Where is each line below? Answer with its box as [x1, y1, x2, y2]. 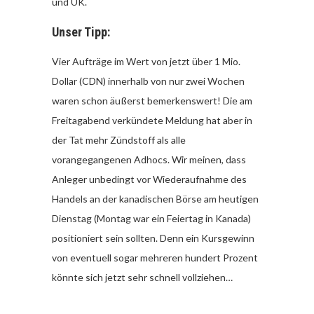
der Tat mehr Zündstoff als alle [52, 133, 186, 146]
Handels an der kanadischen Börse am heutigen [52, 192, 259, 205]
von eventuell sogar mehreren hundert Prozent [52, 251, 258, 264]
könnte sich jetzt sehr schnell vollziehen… [52, 271, 233, 283]
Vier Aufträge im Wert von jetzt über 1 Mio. [52, 55, 240, 67]
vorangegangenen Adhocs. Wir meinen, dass [52, 153, 246, 165]
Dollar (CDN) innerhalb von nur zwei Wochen [52, 74, 245, 87]
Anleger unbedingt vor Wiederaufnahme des [52, 172, 247, 185]
